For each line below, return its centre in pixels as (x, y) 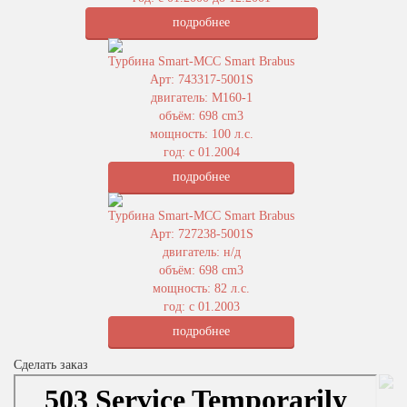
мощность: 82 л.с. (201, 288)
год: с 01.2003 (201, 307)
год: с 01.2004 (201, 152)
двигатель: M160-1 (201, 98)
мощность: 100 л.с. (201, 134)
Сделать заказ (51, 365)
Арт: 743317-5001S (201, 79)
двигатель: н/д (201, 252)
